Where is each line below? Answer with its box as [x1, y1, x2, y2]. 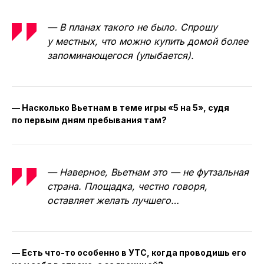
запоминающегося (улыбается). [47, 49, 194, 61]
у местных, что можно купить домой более [47, 35, 248, 47]
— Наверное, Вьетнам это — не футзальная [47, 166, 249, 178]
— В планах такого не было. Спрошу [47, 21, 217, 33]
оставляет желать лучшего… [47, 194, 179, 206]
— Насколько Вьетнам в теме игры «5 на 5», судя [12, 102, 229, 113]
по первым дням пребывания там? [12, 114, 167, 125]
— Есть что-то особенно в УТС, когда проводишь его [12, 247, 246, 258]
